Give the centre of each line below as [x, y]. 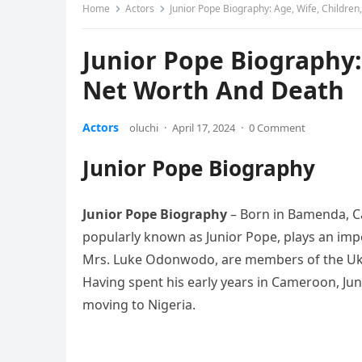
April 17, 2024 [204, 128]
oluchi [144, 128]
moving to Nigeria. [139, 305]
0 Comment [277, 128]
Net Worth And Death [213, 90]
